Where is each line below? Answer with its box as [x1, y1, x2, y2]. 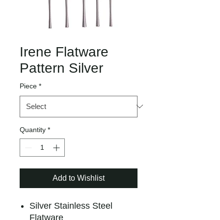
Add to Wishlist [53, 173, 105, 182]
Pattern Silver [20, 60, 103, 76]
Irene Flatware [20, 44, 109, 59]
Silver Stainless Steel [29, 200, 112, 211]
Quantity [20, 125, 46, 134]
